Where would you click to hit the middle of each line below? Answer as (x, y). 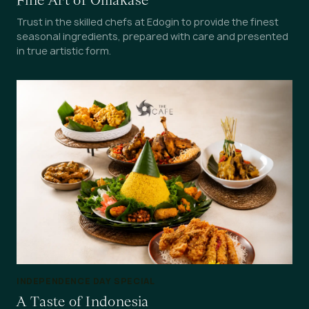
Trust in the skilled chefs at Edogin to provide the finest (148, 22)
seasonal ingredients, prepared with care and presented (152, 37)
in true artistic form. (64, 51)
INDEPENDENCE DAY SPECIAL (86, 281)
